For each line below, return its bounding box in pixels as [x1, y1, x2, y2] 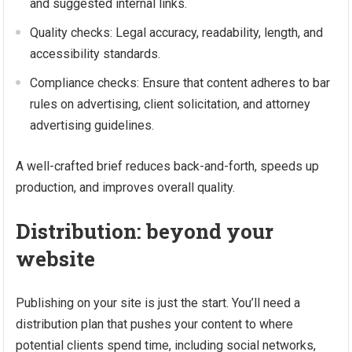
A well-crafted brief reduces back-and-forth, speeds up [16, 159, 320, 174]
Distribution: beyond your [16, 218, 274, 244]
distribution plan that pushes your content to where [16, 317, 294, 332]
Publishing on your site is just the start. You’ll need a [16, 295, 301, 310]
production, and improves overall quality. [16, 180, 236, 195]
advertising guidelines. [30, 118, 155, 133]
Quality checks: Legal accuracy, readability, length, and [30, 25, 324, 40]
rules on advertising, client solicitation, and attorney [30, 97, 311, 112]
